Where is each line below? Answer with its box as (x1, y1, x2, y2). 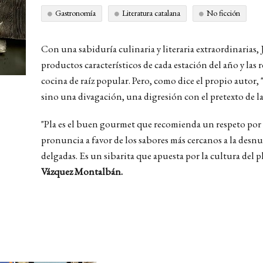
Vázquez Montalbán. (41, 165, 123, 178)
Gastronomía (55, 8, 96, 18)
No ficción (207, 8, 240, 18)
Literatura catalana (122, 8, 180, 18)
